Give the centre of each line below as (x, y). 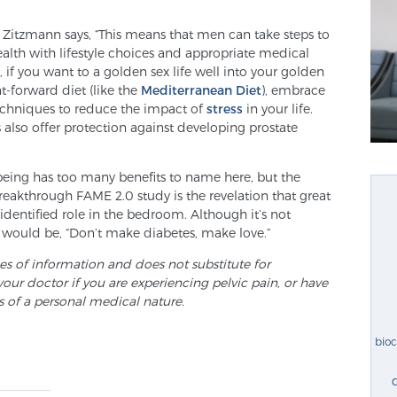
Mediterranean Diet (201, 90)
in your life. (278, 108)
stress (225, 108)
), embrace (293, 90)
